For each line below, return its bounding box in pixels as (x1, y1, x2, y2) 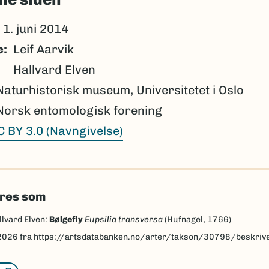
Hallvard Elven (13, 62, 95, 77)
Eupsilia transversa (84, 214, 163, 225)
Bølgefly (49, 214, 83, 225)
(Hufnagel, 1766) (162, 214, 231, 225)
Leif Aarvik (13, 41, 74, 56)
